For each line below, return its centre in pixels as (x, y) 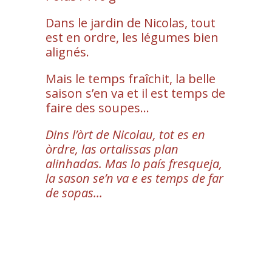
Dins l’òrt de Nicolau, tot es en (125, 134)
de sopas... (74, 192)
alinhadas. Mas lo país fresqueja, (134, 163)
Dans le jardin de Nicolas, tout (130, 22)
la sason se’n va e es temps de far (134, 178)
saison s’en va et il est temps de (135, 93)
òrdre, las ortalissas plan (112, 149)
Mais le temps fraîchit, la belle (130, 78)
